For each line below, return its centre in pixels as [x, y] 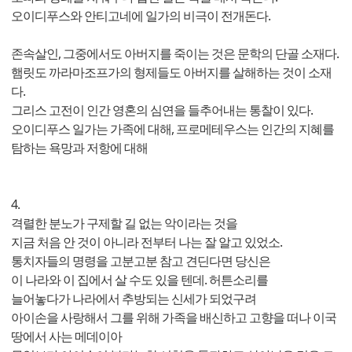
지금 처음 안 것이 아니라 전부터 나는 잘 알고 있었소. [147, 242]
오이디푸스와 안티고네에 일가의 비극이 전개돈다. [142, 15]
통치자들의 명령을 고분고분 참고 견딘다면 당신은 [142, 260]
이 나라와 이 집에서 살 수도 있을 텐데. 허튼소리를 [141, 279]
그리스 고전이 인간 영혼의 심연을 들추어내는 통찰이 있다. [163, 110]
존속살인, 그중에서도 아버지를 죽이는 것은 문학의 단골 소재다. [176, 53]
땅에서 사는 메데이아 [66, 336]
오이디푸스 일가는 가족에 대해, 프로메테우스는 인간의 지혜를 [172, 128]
